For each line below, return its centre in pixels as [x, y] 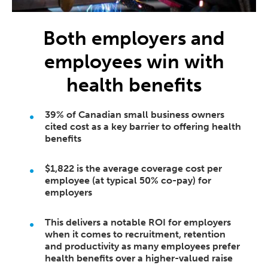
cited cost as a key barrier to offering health [143, 126]
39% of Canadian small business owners [135, 114]
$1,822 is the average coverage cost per [133, 168]
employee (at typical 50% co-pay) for [128, 180]
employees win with [134, 61]
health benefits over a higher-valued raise [139, 258]
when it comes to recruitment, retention [135, 234]
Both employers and [134, 38]
